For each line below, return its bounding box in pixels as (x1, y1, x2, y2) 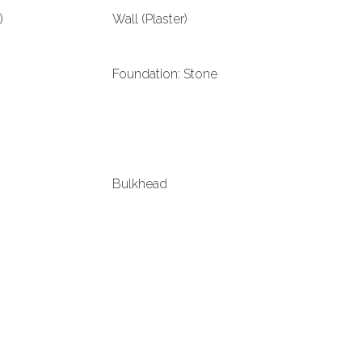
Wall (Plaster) (112, 11, 187, 27)
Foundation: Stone (112, 66, 217, 82)
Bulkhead (112, 176, 167, 192)
